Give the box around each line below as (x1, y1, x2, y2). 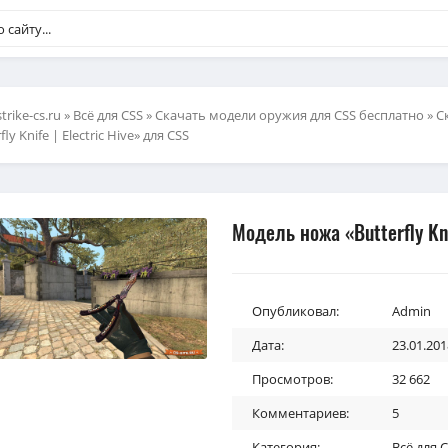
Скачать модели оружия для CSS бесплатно (155, 106, 424, 124)
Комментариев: (252, 404, 349, 422)
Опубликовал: (252, 302, 339, 320)
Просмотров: (252, 370, 333, 388)
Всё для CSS (73, 106, 143, 124)
